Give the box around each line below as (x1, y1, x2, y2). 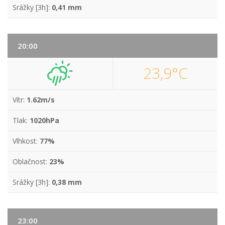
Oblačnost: (13, 157, 49, 166)
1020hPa (30, 116, 59, 125)
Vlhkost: (13, 136, 40, 146)
